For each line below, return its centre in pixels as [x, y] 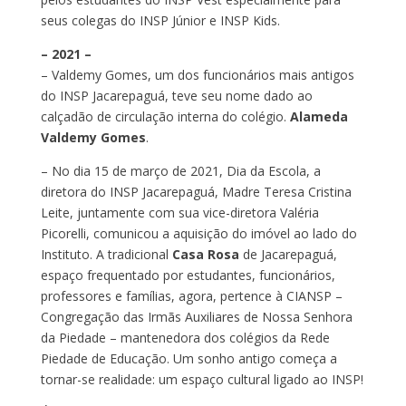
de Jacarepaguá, [288, 254]
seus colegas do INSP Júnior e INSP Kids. [160, 20]
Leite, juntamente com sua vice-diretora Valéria [179, 212]
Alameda [319, 116]
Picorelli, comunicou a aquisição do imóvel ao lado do [198, 233]
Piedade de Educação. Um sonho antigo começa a [188, 358]
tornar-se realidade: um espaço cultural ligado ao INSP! [202, 379]
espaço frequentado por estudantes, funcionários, [188, 275]
